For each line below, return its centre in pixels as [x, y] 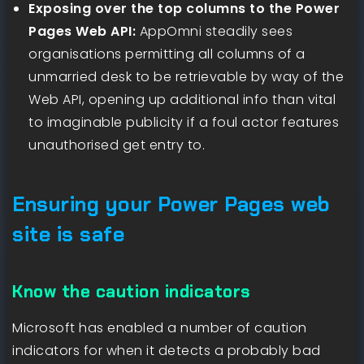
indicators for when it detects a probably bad [167, 350]
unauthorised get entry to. [117, 145]
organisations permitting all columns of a [167, 54]
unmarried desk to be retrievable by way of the [186, 76]
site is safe [68, 234]
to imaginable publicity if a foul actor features [184, 122]
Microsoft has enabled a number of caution [160, 327]
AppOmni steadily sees [214, 31]
